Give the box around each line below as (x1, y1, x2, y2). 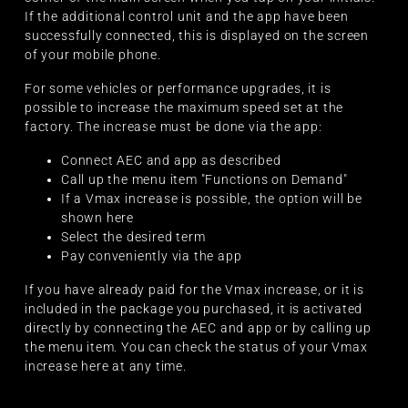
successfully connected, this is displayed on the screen (25, 28, 369, 44)
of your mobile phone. (25, 47, 161, 63)
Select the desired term (61, 229, 206, 245)
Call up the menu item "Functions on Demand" (61, 172, 348, 188)
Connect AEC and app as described (61, 153, 281, 168)
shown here (61, 210, 135, 226)
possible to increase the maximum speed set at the (25, 100, 344, 116)
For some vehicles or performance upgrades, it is (25, 81, 331, 97)
